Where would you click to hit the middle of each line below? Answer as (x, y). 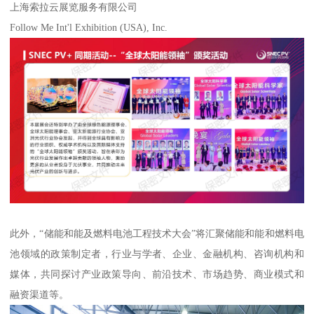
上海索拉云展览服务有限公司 (74, 7)
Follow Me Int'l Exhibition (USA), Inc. (89, 28)
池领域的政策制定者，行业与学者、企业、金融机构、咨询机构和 (157, 253)
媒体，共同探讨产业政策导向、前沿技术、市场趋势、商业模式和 (157, 274)
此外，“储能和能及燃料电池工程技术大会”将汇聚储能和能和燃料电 (157, 233)
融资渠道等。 (40, 294)
